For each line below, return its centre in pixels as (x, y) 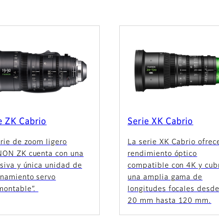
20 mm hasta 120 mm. (170, 201)
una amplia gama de (165, 177)
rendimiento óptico (163, 154)
